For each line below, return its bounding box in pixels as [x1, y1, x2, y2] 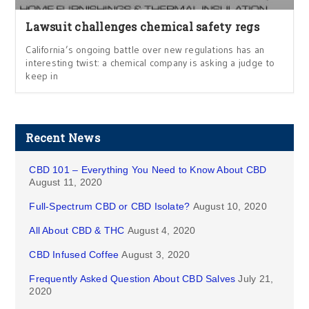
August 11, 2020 [29, 177, 103, 188]
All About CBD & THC [29, 225, 125, 236]
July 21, [238, 273, 274, 284]
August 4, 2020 [127, 225, 196, 236]
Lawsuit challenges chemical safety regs [26, 19, 259, 34]
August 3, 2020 [121, 249, 190, 260]
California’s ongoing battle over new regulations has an [26, 43, 264, 56]
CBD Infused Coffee [29, 249, 119, 260]
